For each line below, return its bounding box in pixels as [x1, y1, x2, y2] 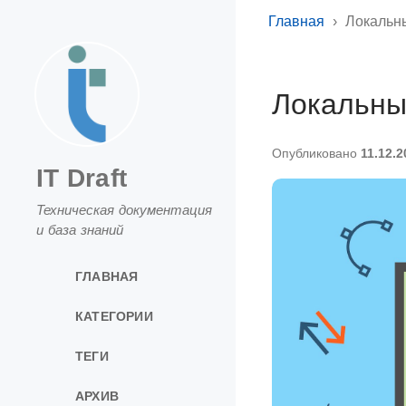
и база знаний [36, 222, 123, 237]
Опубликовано [272, 147, 361, 160]
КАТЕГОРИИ [75, 308, 153, 324]
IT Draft [36, 164, 127, 192]
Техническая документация [36, 202, 212, 217]
